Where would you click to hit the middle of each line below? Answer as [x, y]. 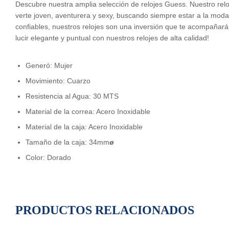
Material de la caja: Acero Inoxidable [84, 127]
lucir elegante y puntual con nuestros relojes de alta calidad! [112, 38]
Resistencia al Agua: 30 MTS [72, 96]
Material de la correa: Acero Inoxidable [88, 111]
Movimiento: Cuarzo [58, 81]
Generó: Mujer [49, 65]
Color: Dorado [48, 157]
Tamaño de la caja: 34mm [67, 142]
